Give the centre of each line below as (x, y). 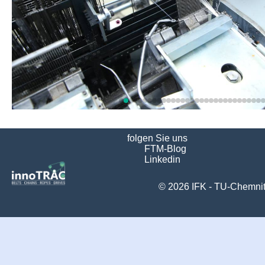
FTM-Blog (164, 149)
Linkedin (161, 159)
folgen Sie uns (157, 138)
